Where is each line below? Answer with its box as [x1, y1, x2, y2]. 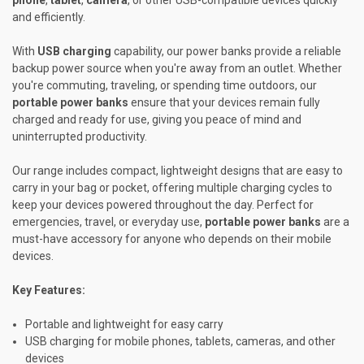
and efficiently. [12, 10, 85, 24]
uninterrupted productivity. [12, 129, 147, 143]
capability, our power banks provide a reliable [111, 44, 341, 58]
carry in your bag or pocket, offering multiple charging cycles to [12, 180, 332, 194]
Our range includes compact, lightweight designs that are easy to [12, 163, 343, 177]
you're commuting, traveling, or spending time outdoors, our [12, 78, 317, 92]
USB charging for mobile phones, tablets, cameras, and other [25, 334, 336, 348]
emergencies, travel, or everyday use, [12, 214, 205, 228]
